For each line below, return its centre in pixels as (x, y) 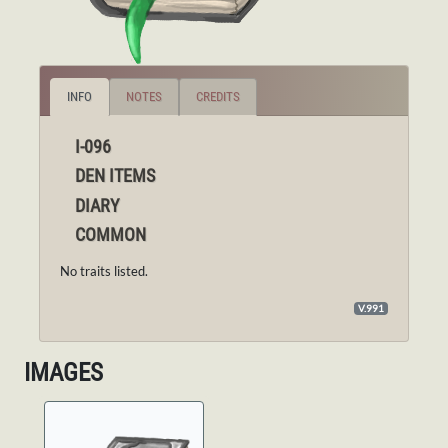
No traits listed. (104, 271)
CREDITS (218, 96)
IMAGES (63, 372)
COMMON (110, 234)
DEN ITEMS (115, 175)
